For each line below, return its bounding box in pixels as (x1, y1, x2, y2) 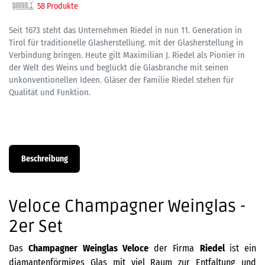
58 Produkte (37, 1, 78, 11)
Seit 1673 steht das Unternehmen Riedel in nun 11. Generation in (9, 25, 242, 35)
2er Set (9, 216, 63, 237)
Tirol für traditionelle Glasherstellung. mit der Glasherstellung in (9, 37, 243, 48)
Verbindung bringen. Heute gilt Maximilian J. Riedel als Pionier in (9, 50, 245, 60)
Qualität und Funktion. (9, 87, 91, 98)
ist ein (229, 243, 256, 254)
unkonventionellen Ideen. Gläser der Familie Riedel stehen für (9, 75, 234, 85)
